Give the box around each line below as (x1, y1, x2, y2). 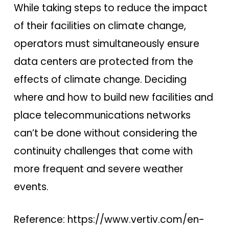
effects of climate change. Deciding (13, 73, 187, 87)
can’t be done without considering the (13, 126, 197, 141)
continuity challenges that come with (13, 144, 193, 158)
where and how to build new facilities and (13, 90, 213, 105)
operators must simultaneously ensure (13, 37, 199, 51)
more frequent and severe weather (13, 162, 184, 176)
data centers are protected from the (13, 55, 193, 69)
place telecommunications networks (13, 108, 191, 123)
